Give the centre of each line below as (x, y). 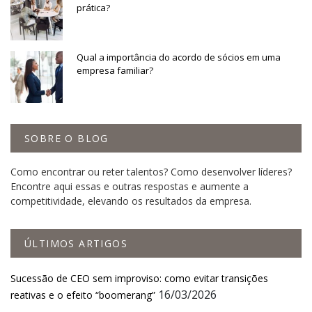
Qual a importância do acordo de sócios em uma (179, 57)
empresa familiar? (115, 70)
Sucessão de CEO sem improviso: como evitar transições (139, 278)
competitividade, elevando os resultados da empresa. (131, 201)
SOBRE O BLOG (67, 138)
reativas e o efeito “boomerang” (83, 295)
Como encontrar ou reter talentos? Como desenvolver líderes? (151, 171)
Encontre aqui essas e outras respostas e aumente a (130, 186)
